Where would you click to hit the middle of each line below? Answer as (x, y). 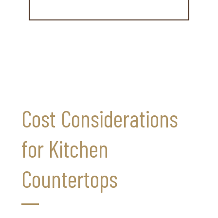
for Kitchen (65, 148)
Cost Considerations (100, 118)
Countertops (69, 178)
